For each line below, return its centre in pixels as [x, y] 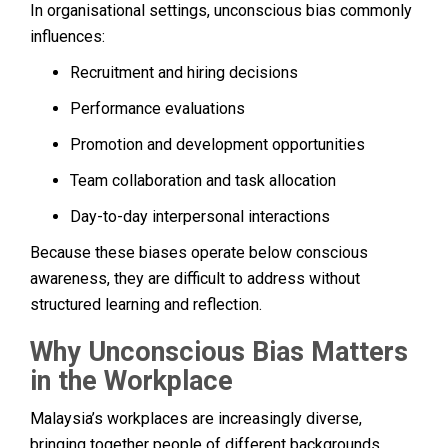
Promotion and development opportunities [217, 144]
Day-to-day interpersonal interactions [200, 216]
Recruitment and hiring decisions [184, 72]
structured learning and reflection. [146, 304]
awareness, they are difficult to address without [195, 278]
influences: [67, 36]
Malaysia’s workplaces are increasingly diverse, [196, 418]
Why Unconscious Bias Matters [219, 351]
